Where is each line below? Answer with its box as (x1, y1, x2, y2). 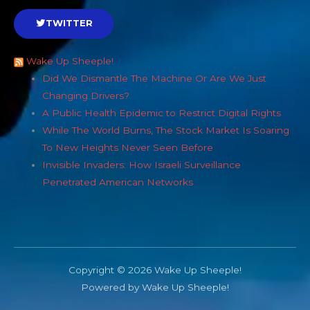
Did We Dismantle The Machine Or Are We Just (42, 73, 267, 84)
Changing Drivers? (42, 90, 130, 102)
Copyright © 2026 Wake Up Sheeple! (69, 264, 241, 275)
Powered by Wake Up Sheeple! (81, 281, 229, 293)
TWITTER (46, 17, 93, 29)
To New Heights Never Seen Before (42, 142, 214, 154)
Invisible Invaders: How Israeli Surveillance (42, 159, 241, 171)
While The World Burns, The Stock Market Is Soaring (42, 125, 290, 136)
